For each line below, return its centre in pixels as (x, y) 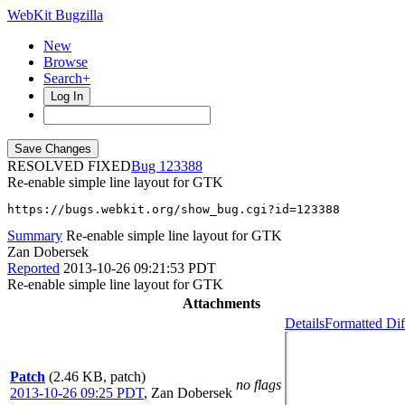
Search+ (67, 78)
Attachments (221, 303)
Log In (67, 96)
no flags (259, 385)
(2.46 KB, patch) (97, 377)
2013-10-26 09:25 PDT (77, 393)
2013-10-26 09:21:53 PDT (140, 268)
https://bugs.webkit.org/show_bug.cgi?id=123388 (174, 209)
